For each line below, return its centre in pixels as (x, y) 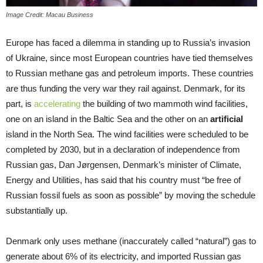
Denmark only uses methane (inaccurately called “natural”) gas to (131, 241)
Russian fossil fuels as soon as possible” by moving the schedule (131, 195)
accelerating (57, 104)
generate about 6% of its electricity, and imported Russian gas (124, 257)
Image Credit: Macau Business (50, 15)
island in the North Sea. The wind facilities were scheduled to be (127, 134)
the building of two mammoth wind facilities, (164, 104)
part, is (20, 104)
